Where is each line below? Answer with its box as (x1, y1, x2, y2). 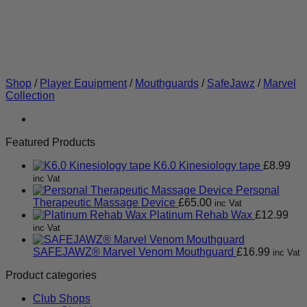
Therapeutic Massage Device (33, 197, 175, 208)
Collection (5, 90, 55, 101)
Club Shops (33, 293, 90, 304)
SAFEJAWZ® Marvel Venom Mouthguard (33, 246, 234, 258)
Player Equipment (40, 77, 127, 89)
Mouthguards (135, 77, 199, 89)
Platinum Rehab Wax (149, 209, 252, 221)
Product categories (5, 269, 97, 281)
